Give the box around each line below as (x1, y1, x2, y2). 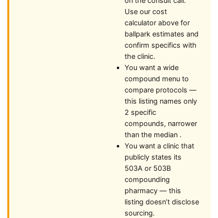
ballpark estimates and (125, 30, 199, 38)
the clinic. (125, 52, 155, 61)
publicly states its (125, 153, 182, 162)
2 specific (125, 108, 156, 117)
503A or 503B (125, 164, 171, 173)
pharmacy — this (125, 186, 181, 195)
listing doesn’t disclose (125, 198, 199, 206)
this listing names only (125, 97, 197, 106)
